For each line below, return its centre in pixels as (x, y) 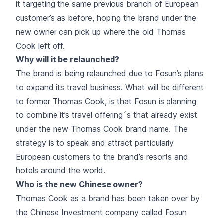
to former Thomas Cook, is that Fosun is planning (106, 101)
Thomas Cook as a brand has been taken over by (108, 198)
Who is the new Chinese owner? (79, 184)
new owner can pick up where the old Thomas (101, 31)
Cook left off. (40, 45)
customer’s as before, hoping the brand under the (106, 18)
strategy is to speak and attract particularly (95, 142)
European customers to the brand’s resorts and (102, 156)
